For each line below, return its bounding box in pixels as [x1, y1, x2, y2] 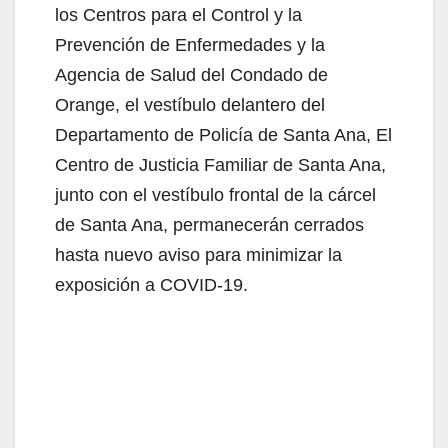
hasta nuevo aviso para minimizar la [55, 244, 342, 265]
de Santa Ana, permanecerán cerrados [55, 214, 364, 235]
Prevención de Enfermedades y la [55, 34, 325, 55]
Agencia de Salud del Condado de [55, 64, 328, 85]
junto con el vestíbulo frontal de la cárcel [55, 184, 376, 205]
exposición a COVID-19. [55, 274, 248, 295]
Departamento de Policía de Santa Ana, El [55, 124, 392, 145]
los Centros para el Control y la [55, 4, 302, 25]
